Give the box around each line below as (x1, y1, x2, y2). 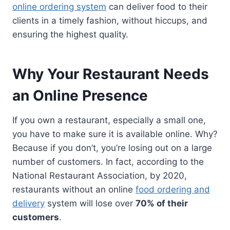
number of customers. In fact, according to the (12, 156, 204, 167)
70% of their (136, 198, 188, 208)
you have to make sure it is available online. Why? (12, 128, 218, 139)
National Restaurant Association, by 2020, (12, 170, 187, 181)
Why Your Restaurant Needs (12, 65, 209, 83)
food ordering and (136, 184, 210, 195)
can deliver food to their (106, 1, 207, 12)
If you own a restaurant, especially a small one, (12, 114, 206, 125)
